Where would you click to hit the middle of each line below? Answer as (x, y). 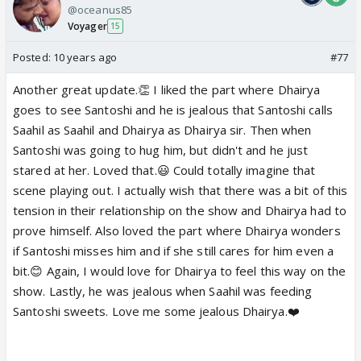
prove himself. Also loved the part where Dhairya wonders (177, 230)
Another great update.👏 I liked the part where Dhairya (167, 89)
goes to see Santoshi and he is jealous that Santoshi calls (173, 109)
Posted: (33, 57)
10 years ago (85, 57)
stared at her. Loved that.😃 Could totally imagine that (164, 170)
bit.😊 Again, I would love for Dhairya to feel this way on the (180, 270)
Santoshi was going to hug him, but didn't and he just (161, 149)
